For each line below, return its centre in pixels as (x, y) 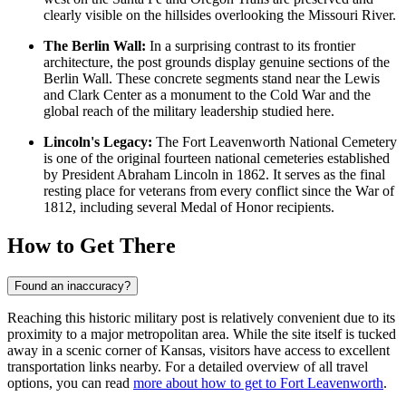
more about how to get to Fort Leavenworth (258, 382)
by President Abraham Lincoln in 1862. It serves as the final (214, 174)
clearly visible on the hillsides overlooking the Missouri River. (220, 14)
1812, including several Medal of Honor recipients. (189, 207)
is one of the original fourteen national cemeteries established (217, 158)
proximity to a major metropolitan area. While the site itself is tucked (202, 333)
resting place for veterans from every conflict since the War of (219, 190)
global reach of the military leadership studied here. (189, 111)
